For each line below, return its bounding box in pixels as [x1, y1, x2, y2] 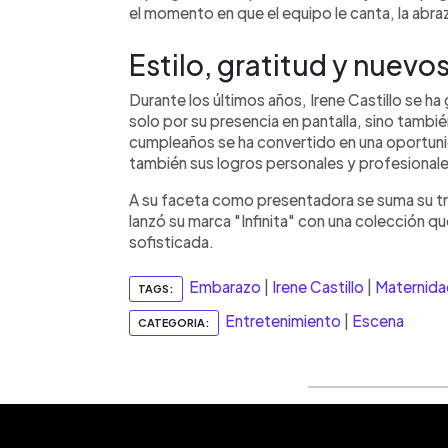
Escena [352, 311, 404, 331]
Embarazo [189, 277, 261, 297]
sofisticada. [129, 232, 214, 252]
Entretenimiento [225, 311, 341, 331]
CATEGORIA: [138, 316, 210, 330]
